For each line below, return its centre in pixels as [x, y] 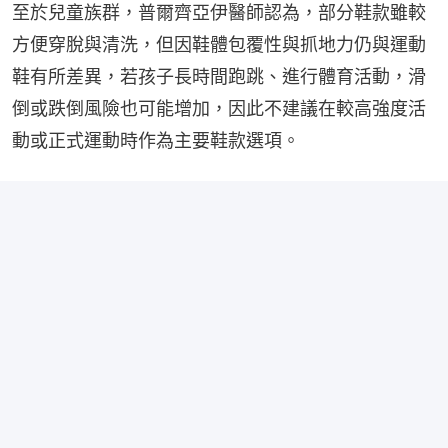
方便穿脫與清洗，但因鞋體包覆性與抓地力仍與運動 [219, 44]
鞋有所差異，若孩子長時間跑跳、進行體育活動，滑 [219, 76]
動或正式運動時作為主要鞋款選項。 [156, 140]
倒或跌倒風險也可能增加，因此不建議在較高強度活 [219, 108]
